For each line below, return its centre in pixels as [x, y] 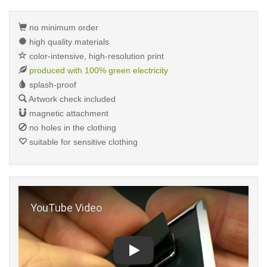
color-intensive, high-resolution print [95, 56]
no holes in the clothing [72, 128]
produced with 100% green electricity [99, 70]
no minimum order [63, 27]
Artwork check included [71, 99]
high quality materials [68, 42]
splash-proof [52, 85]
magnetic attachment [68, 113]
